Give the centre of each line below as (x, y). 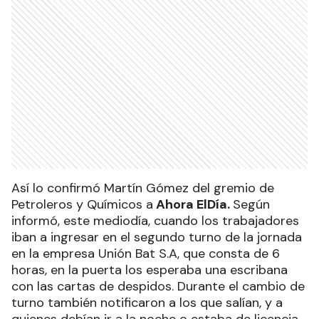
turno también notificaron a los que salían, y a (147, 303)
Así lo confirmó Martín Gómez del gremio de (143, 188)
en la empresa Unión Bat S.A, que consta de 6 (146, 254)
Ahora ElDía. (193, 205)
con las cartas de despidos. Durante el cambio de (158, 287)
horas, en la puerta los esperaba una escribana (150, 270)
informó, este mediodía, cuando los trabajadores (155, 221)
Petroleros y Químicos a (82, 205)
